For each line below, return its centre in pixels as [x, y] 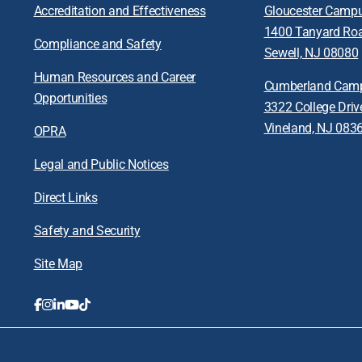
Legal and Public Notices [101, 164]
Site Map [58, 263]
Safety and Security [87, 230]
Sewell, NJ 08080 [311, 53]
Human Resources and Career [115, 77]
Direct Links [65, 197]
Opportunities [70, 98]
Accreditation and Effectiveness [120, 11]
